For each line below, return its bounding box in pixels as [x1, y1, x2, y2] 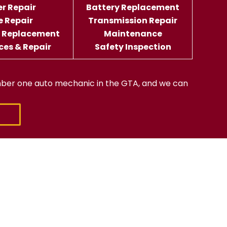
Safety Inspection [94, 41, 171, 53]
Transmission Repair [88, 15, 178, 26]
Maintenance [103, 28, 162, 40]
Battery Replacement [86, 2, 180, 13]
